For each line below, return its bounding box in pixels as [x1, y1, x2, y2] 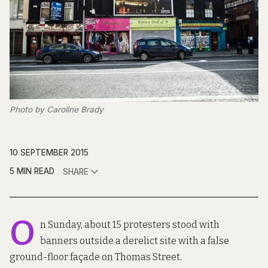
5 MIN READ [10, 166, 54, 176]
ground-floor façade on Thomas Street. [10, 251, 182, 263]
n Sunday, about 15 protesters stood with [40, 219, 220, 231]
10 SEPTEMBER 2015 [10, 148, 89, 158]
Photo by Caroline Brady [10, 105, 103, 115]
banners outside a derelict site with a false [40, 235, 229, 247]
